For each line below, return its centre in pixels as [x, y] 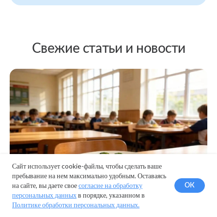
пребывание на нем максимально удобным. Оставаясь [89, 176]
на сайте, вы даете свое [45, 185]
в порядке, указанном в [111, 195]
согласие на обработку [110, 185]
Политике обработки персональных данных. [76, 205]
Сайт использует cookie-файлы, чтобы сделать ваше [87, 166]
